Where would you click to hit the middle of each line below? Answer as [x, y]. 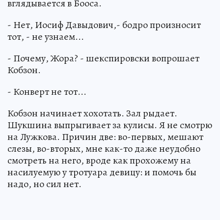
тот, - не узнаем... [46, 36]
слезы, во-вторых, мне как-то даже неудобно [104, 148]
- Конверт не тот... [47, 91]
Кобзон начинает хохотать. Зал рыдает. [92, 113]
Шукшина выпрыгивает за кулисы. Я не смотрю [110, 125]
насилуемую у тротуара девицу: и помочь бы [102, 172]
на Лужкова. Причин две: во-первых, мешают [105, 137]
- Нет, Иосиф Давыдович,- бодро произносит [104, 25]
